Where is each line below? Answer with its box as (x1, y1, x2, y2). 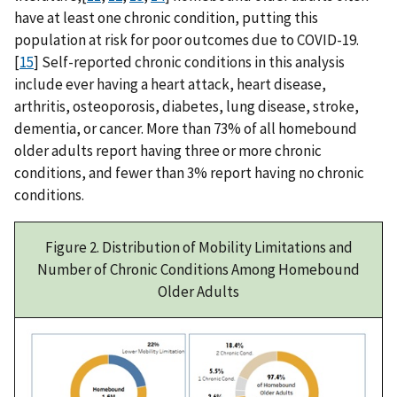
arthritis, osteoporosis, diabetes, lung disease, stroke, (14, 96, 359, 116)
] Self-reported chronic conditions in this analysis (34, 51, 345, 72)
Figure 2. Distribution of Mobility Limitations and (44, 237, 353, 257)
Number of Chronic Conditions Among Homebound (37, 259, 360, 279)
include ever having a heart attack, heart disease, (14, 74, 326, 94)
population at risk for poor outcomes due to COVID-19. (14, 29, 359, 50)
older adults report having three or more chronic (14, 140, 322, 160)
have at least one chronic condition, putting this (14, 7, 318, 27)
